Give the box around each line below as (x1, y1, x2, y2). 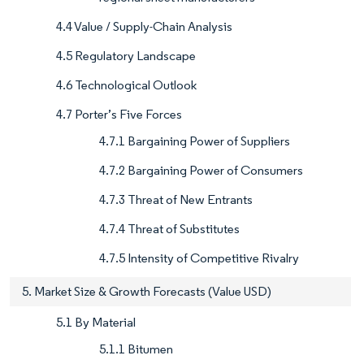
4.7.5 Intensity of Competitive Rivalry (99, 250, 299, 266)
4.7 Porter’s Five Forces (56, 106, 182, 123)
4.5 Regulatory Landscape (56, 48, 196, 64)
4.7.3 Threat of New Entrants (99, 192, 253, 208)
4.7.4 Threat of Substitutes (99, 221, 240, 237)
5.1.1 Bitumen (99, 341, 173, 357)
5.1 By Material (56, 314, 136, 331)
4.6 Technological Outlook (56, 77, 197, 93)
